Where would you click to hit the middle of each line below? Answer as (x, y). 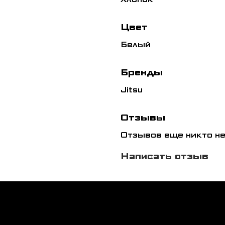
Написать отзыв (164, 156)
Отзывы (143, 117)
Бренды (142, 72)
